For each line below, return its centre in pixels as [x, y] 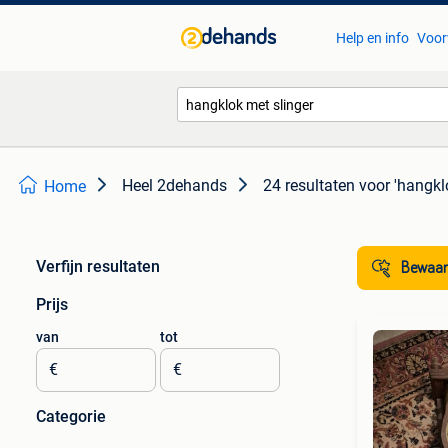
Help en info [372, 38]
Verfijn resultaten [98, 266]
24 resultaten [309, 185]
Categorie [71, 416]
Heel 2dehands [174, 185]
